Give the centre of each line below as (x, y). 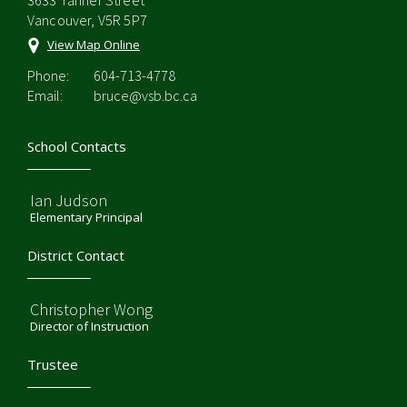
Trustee (53, 364)
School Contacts (77, 146)
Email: (45, 95)
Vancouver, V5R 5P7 (87, 20)
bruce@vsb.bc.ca (145, 95)
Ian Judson (69, 200)
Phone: (48, 75)
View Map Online (94, 45)
